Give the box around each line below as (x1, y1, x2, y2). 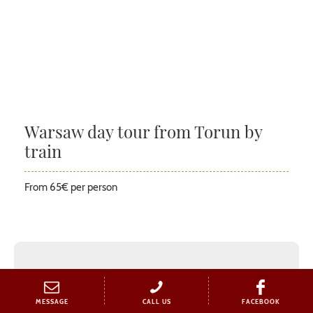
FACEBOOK (242, 298, 281, 305)
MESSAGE (35, 298, 68, 305)
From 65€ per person (24, 181, 117, 194)
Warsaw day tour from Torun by (24, 120, 263, 143)
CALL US (142, 298, 171, 305)
